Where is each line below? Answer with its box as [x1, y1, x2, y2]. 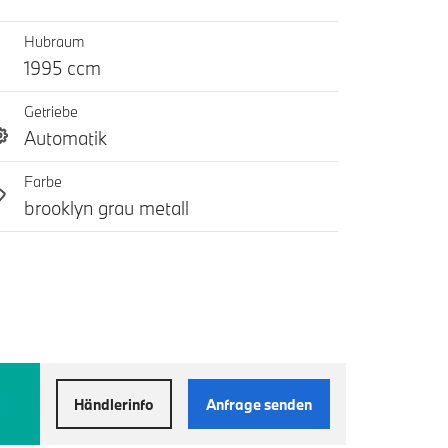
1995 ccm [23, 56, 101, 81]
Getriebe [23, 102, 78, 122]
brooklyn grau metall [23, 196, 189, 221]
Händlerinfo [74, 394, 154, 414]
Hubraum [23, 32, 84, 52]
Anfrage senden [206, 394, 312, 414]
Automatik [23, 126, 107, 151]
